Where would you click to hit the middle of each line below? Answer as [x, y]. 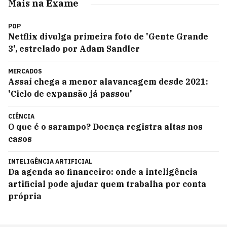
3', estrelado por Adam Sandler [74, 49]
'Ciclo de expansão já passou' [70, 94]
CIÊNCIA [21, 116]
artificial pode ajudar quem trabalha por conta [107, 184]
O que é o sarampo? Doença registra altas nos [105, 127]
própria [25, 196]
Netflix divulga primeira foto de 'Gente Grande [108, 36]
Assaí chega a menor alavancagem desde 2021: [108, 82]
